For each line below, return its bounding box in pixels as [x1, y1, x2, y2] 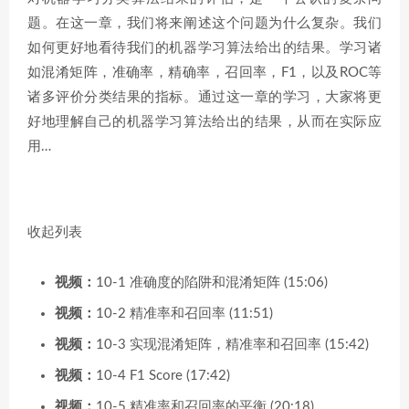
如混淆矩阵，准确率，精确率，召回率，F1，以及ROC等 [27, 65, 382, 79]
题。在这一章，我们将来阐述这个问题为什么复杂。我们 [27, 16, 382, 30]
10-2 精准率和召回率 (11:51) [96, 306, 273, 320]
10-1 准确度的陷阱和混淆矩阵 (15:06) [96, 275, 328, 289]
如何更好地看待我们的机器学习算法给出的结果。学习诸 [27, 40, 382, 55]
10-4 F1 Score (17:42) [96, 368, 230, 383]
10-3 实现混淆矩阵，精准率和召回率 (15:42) [96, 337, 369, 351]
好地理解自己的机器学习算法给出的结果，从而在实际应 [27, 114, 382, 129]
